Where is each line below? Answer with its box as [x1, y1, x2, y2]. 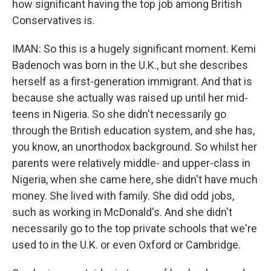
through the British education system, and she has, [12, 124, 255, 137]
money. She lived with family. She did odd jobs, [12, 189, 234, 202]
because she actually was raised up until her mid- [12, 91, 248, 104]
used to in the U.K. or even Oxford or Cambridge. [12, 238, 241, 251]
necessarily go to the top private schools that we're [12, 222, 257, 235]
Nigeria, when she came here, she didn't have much [12, 173, 258, 186]
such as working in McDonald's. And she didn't [12, 206, 232, 218]
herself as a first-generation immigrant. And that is [12, 75, 252, 88]
